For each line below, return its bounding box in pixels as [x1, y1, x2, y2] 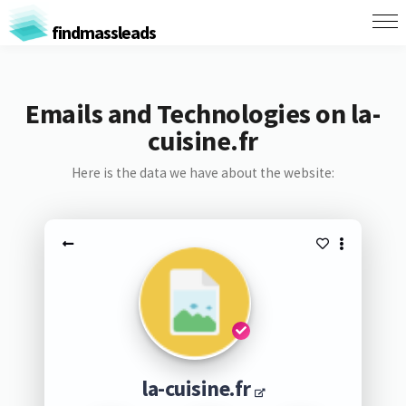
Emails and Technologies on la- [25, 96, 381, 130]
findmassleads [48, 20, 156, 43]
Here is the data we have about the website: [71, 164, 334, 181]
